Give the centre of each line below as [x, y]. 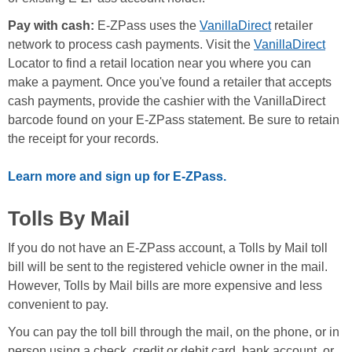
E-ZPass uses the [147, 26]
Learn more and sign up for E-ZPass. [117, 177]
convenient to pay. [60, 305]
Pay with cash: [51, 26]
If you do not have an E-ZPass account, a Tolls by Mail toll [168, 248]
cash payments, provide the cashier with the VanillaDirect [167, 101]
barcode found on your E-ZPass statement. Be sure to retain [174, 120]
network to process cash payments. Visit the [131, 45]
